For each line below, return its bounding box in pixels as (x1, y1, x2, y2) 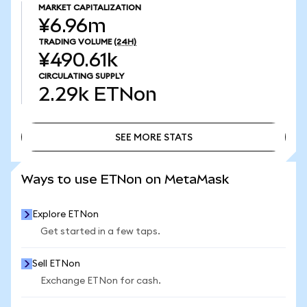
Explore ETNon (32, 210, 99, 219)
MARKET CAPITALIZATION (38, 3, 141, 12)
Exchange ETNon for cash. (40, 276, 161, 286)
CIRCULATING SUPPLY (38, 72, 124, 80)
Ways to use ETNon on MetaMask (21, 172, 229, 186)
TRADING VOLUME (38, 38, 112, 46)
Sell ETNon (32, 259, 80, 269)
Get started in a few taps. (40, 227, 160, 236)
